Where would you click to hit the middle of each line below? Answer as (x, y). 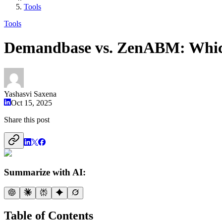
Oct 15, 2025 (31, 103)
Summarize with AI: (45, 172)
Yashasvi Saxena (30, 94)
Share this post (27, 119)
